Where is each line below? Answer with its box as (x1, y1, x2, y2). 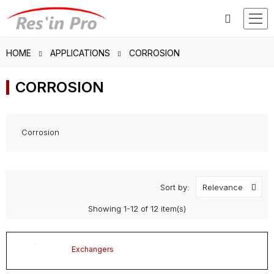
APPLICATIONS (50, 48, 110, 59)
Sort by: (160, 182, 190, 192)
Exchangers (72, 245, 114, 254)
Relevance (202, 182, 243, 193)
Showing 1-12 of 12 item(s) (88, 204, 186, 214)
